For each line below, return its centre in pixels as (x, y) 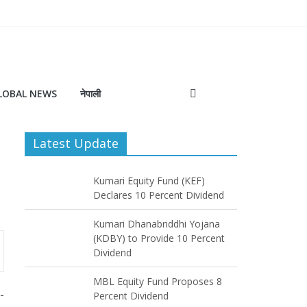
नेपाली (90, 94)
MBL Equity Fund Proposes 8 (158, 281)
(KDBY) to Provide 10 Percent (159, 238)
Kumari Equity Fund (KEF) (149, 181)
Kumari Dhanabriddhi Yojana (157, 224)
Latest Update (76, 143)
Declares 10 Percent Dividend (159, 195)
